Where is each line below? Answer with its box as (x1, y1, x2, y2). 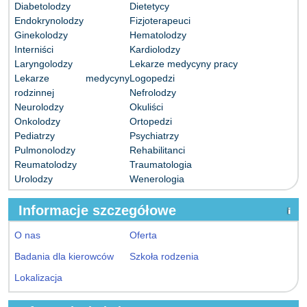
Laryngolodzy (14, 58, 73, 69)
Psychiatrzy (130, 130, 179, 141)
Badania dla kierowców (14, 251, 114, 262)
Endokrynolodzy (14, 15, 84, 26)
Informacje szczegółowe (19, 203, 176, 218)
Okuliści (130, 101, 163, 112)
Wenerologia (130, 173, 184, 184)
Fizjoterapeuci (130, 15, 191, 26)
